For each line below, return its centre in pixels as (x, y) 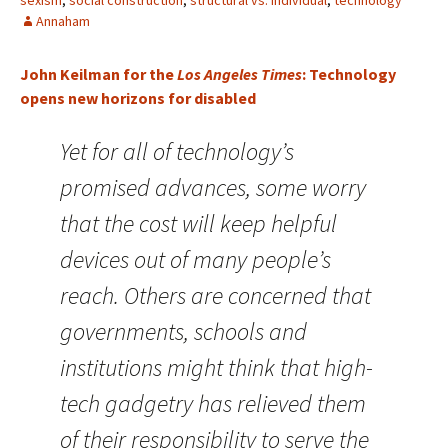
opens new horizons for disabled (138, 98)
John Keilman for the (98, 74)
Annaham (63, 21)
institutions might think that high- (216, 367)
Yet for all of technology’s (177, 151)
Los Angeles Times (239, 74)
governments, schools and (183, 331)
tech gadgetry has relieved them (213, 403)
